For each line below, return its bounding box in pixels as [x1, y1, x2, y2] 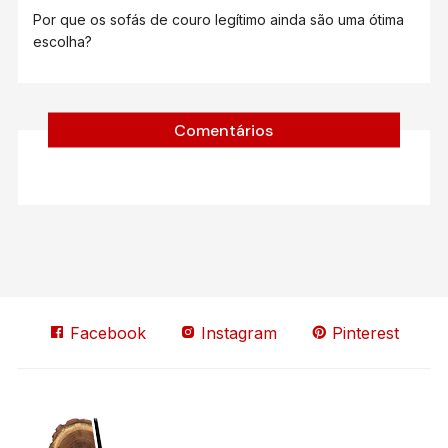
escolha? [33, 32, 93, 50]
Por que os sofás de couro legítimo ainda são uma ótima [33, 10, 405, 28]
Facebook [64, 322, 146, 343]
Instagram [195, 322, 277, 343]
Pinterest [326, 322, 399, 343]
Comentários [174, 119, 274, 141]
